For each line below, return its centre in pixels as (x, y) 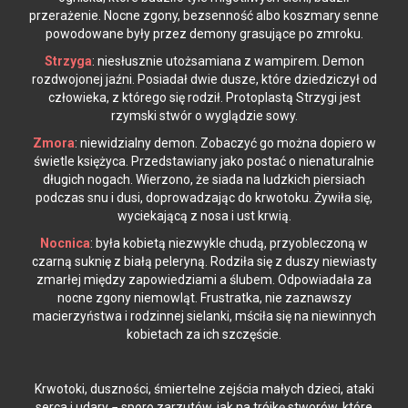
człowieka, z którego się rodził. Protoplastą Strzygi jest (204, 97)
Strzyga (68, 61)
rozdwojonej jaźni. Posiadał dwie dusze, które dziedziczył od (204, 79)
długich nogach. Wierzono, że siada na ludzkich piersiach (204, 179)
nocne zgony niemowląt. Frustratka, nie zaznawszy (204, 298)
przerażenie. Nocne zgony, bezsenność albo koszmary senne (204, 15)
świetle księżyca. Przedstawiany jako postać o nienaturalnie (204, 161)
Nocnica (65, 243)
